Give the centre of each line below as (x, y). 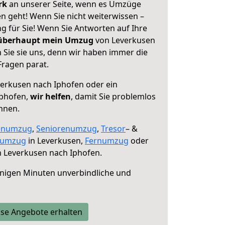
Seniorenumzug (67, 129)
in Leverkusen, (55, 141)
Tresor (113, 129)
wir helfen (50, 96)
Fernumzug (107, 141)
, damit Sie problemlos (113, 96)
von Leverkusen (124, 40)
